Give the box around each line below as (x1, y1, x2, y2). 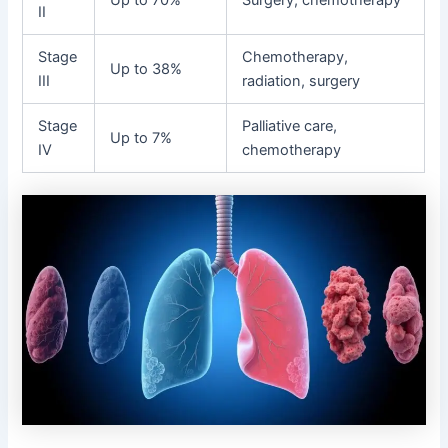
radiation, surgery (242, 71, 361, 90)
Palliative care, (242, 116, 338, 135)
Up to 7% (110, 128, 173, 147)
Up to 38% (110, 59, 183, 78)
